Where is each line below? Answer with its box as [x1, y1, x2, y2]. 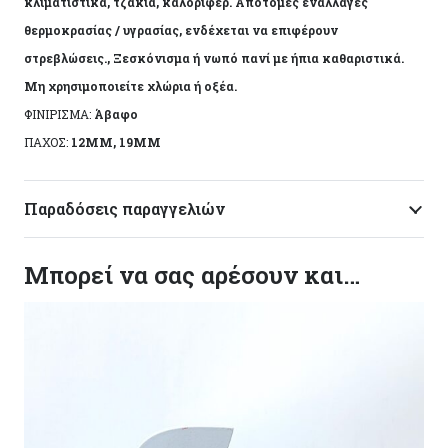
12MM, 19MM [71, 134, 161, 151]
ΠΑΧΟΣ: [24, 134, 71, 151]
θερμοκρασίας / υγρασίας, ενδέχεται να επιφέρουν [24, 22, 338, 39]
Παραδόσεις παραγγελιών [24, 198, 225, 220]
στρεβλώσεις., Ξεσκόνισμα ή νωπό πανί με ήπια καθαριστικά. [24, 50, 404, 67]
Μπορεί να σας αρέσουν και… [24, 259, 360, 292]
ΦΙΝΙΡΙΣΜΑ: [24, 106, 94, 123]
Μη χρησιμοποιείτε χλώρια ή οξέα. [24, 78, 237, 95]
